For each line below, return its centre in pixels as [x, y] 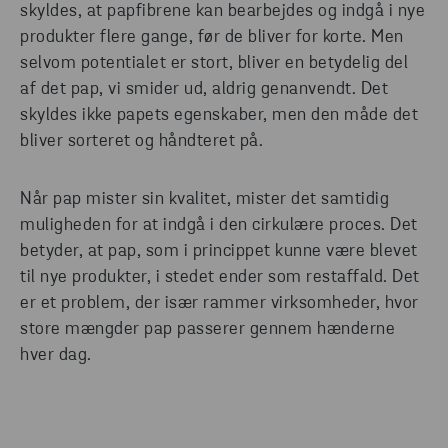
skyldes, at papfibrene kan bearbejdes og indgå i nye [222, 12]
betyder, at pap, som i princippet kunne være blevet [219, 252]
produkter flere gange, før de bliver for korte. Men [212, 38]
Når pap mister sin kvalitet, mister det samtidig [204, 200]
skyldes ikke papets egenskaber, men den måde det [219, 116]
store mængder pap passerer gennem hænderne [207, 330]
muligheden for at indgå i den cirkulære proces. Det [219, 226]
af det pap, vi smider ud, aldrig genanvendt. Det [204, 90]
